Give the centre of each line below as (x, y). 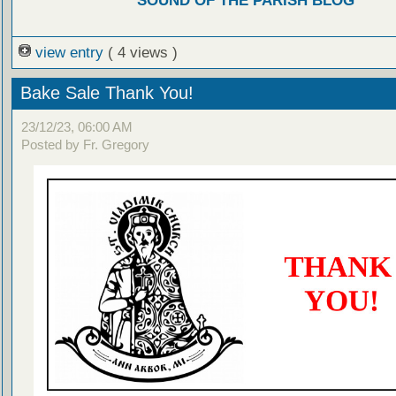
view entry (69, 52)
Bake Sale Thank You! (107, 93)
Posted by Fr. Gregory (85, 145)
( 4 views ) (142, 52)
